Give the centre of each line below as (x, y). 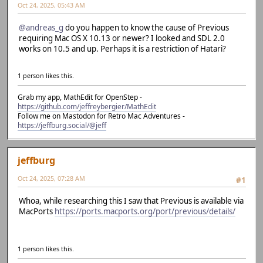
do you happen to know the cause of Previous (146, 27)
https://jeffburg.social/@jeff (62, 126)
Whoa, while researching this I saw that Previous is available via (131, 200)
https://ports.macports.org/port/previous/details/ (145, 211)
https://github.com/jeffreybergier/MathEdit (87, 107)
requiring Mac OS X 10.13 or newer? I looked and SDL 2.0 (122, 38)
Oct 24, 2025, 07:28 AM (51, 178)
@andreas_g (41, 27)
